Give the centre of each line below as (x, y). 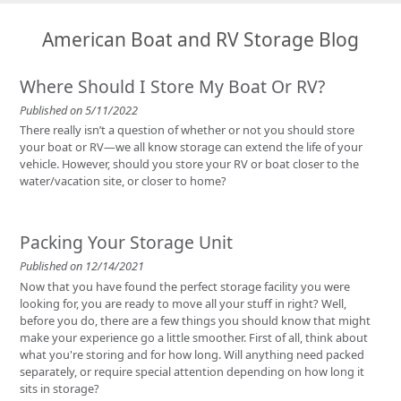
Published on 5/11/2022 (79, 179)
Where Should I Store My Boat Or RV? (173, 156)
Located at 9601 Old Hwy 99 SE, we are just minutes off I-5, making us (200, 12)
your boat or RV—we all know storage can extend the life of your (192, 217)
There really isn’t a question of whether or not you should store (188, 200)
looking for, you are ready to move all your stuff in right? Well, (183, 373)
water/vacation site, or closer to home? (124, 251)
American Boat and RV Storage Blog (200, 109)
